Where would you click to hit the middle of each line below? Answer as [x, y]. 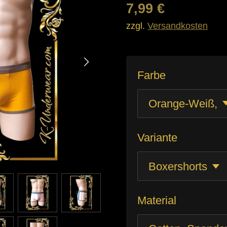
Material [157, 201]
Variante [157, 138]
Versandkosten [178, 25]
